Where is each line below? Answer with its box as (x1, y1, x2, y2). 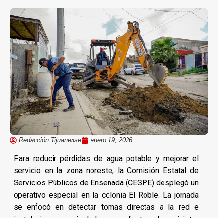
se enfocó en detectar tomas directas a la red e (14, 202, 199, 212)
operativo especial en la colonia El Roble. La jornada (14, 190, 199, 200)
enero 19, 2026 (91, 136, 132, 144)
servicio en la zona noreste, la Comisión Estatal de (14, 165, 199, 175)
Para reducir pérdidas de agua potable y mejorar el (14, 153, 199, 163)
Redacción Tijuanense (19, 136, 81, 144)
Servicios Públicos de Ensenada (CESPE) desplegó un (14, 178, 199, 187)
